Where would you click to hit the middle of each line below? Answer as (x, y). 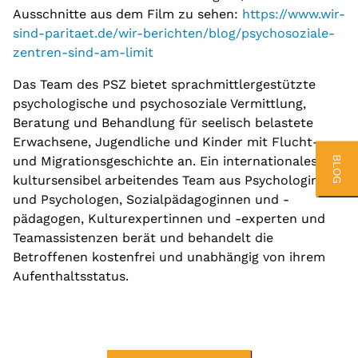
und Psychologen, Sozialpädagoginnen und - (151, 200)
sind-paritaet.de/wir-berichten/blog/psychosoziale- (174, 34)
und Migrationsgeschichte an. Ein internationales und (179, 161)
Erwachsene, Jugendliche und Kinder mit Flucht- (166, 142)
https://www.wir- (294, 14)
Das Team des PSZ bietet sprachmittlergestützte (164, 85)
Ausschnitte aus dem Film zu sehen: (127, 14)
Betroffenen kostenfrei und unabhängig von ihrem (169, 257)
